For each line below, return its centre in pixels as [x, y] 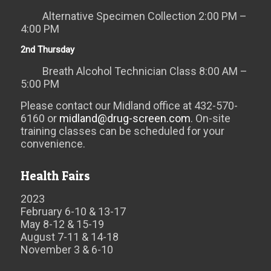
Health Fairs [55, 176]
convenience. [53, 144]
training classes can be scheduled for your [122, 131]
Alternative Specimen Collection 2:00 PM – [144, 16]
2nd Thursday [47, 50]
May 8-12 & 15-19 [62, 224]
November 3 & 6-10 [67, 250]
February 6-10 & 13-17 [73, 211]
